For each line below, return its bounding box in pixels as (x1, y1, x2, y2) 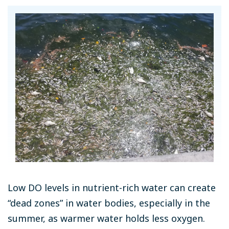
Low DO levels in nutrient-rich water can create (8, 181, 216, 194)
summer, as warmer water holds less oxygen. (8, 212, 205, 224)
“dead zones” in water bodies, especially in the (8, 196, 210, 209)
